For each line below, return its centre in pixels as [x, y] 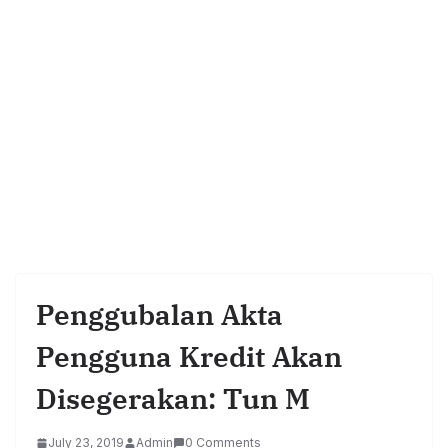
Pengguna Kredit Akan [189, 357]
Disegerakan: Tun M [173, 399]
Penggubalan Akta [159, 315]
